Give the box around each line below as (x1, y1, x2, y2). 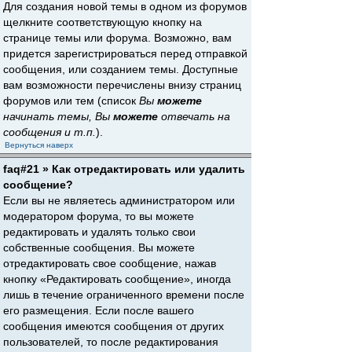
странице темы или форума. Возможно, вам (3, 31, 232, 44)
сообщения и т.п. (3, 126, 96, 138)
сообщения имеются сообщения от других (3, 320, 224, 332)
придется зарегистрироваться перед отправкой (3, 47, 247, 60)
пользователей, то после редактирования (3, 335, 218, 348)
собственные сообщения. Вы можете (3, 241, 195, 254)
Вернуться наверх (5, 141, 73, 149)
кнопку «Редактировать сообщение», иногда (3, 273, 231, 285)
